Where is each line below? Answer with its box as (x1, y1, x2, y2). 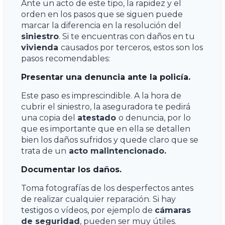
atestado (77, 113, 119, 123)
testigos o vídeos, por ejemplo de (21, 205, 155, 215)
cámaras (155, 205, 191, 215)
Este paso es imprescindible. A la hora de (21, 90, 181, 100)
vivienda (21, 42, 61, 52)
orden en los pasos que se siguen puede (21, 9, 183, 19)
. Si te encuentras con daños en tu (59, 31, 195, 41)
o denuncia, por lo (119, 113, 191, 123)
